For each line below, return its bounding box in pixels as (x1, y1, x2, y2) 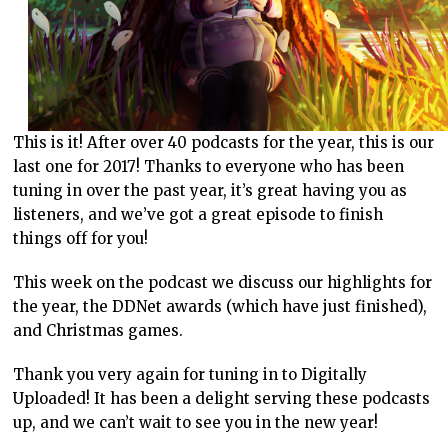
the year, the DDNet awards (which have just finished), (13, 297, 428, 317)
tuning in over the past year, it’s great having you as (13, 181, 408, 201)
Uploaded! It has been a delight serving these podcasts (13, 389, 431, 409)
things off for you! (13, 229, 149, 249)
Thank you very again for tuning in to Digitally (13, 365, 368, 385)
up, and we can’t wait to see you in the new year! (13, 413, 379, 433)
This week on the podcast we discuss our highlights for (13, 273, 433, 293)
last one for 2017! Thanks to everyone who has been (13, 157, 405, 177)
